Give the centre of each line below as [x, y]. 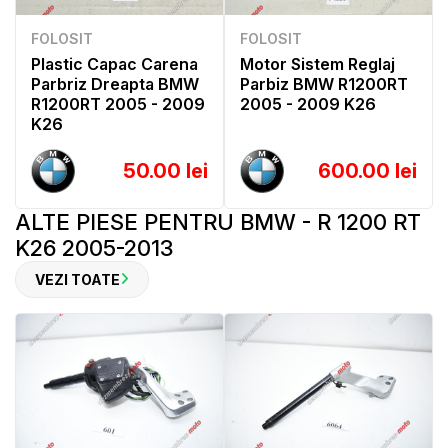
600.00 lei [367, 170]
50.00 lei [165, 170]
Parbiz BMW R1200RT [324, 83]
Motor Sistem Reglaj [317, 63]
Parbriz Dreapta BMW [115, 83]
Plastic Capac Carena [114, 63]
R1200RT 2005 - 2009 [118, 103]
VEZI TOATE [77, 279]
